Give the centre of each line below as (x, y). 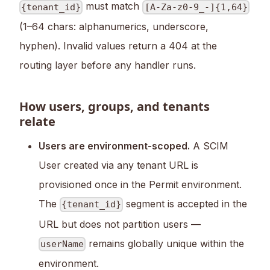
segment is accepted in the (185, 203)
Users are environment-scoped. (114, 146)
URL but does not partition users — (120, 224)
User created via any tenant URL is (118, 165)
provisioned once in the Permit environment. (140, 184)
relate (37, 121)
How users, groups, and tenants (115, 106)
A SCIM (209, 146)
